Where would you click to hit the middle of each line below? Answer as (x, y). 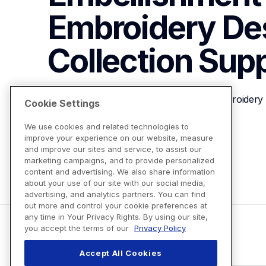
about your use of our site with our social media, (115, 183)
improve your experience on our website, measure (119, 138)
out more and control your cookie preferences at (116, 206)
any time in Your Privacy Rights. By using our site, (116, 217)
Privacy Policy (160, 228)
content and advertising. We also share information (120, 172)
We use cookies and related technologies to (107, 127)
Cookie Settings (62, 104)
